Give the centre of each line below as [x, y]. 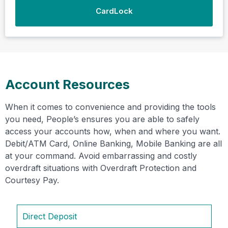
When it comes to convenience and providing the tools [110, 107]
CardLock [114, 11]
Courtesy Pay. [32, 180]
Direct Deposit [50, 216]
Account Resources [67, 84]
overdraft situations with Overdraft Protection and [101, 168]
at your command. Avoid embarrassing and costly [101, 155]
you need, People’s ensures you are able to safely [102, 119]
